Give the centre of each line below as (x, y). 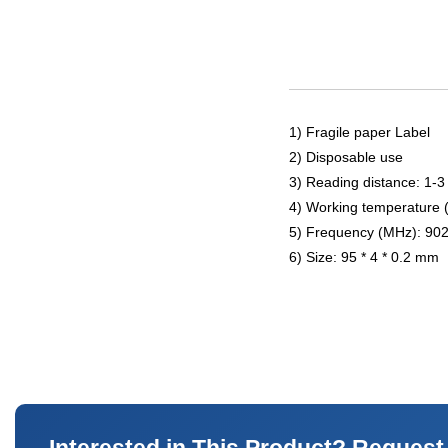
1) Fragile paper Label (359, 132)
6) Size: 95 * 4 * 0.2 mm (363, 257)
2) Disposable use (345, 157)
